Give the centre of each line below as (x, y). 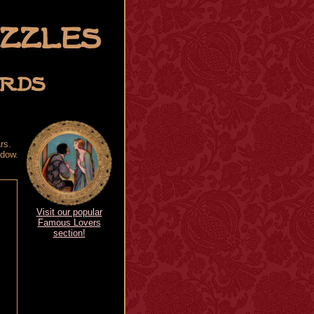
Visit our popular (69, 212)
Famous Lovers (69, 223)
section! (69, 233)
